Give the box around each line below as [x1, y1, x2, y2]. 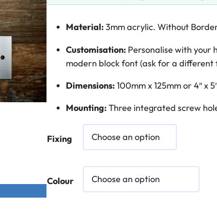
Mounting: [66, 102, 107, 113]
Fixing [47, 133, 72, 144]
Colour [47, 175, 74, 186]
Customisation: [66, 44, 126, 55]
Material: [66, 21, 104, 33]
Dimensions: [66, 79, 115, 91]
